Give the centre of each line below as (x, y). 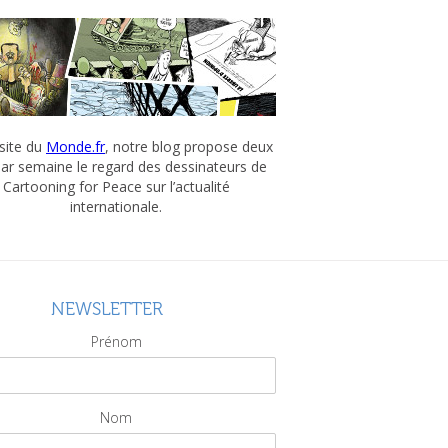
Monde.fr (75, 146)
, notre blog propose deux (189, 146)
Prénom (116, 341)
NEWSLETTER (107, 309)
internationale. (116, 206)
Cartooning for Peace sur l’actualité (116, 186)
